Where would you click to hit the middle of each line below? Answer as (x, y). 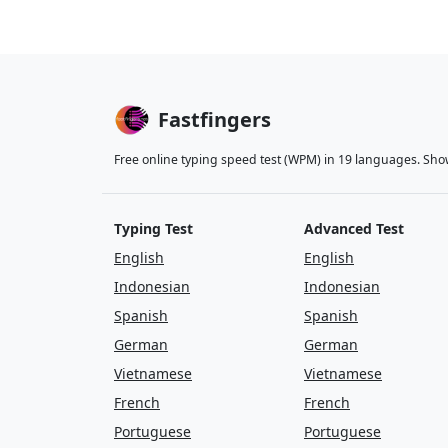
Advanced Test (354, 228)
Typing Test (153, 228)
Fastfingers (214, 119)
